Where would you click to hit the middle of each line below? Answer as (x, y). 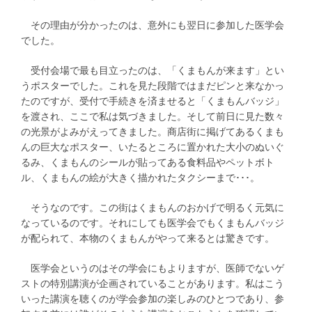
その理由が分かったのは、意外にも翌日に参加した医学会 (153, 25)
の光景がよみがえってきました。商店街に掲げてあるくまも (153, 131)
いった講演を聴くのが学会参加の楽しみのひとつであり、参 (153, 299)
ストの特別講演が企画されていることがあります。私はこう (153, 284)
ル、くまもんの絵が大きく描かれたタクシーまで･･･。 (140, 177)
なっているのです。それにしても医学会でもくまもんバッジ (153, 223)
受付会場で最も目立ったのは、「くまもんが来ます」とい (153, 70)
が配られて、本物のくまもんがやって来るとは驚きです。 (148, 238)
